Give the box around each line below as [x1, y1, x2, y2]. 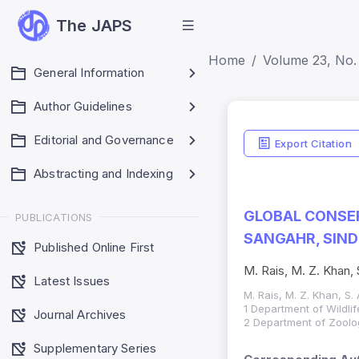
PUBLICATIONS [15, 210, 93, 224]
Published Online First [34, 239, 155, 255]
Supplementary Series [34, 340, 157, 356]
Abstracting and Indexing [34, 166, 173, 181]
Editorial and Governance [34, 132, 174, 147]
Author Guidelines [34, 99, 132, 114]
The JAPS [56, 16, 133, 35]
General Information [34, 65, 145, 80]
